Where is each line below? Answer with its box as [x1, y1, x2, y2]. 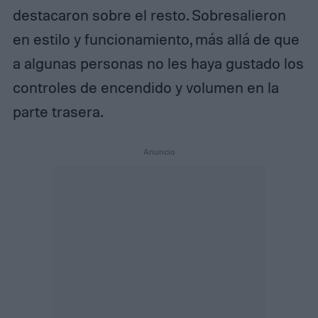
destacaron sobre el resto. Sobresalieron [12, 5, 286, 24]
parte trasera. [12, 102, 103, 121]
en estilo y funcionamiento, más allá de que [12, 29, 300, 48]
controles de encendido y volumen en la [12, 77, 279, 97]
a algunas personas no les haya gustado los [12, 53, 304, 72]
